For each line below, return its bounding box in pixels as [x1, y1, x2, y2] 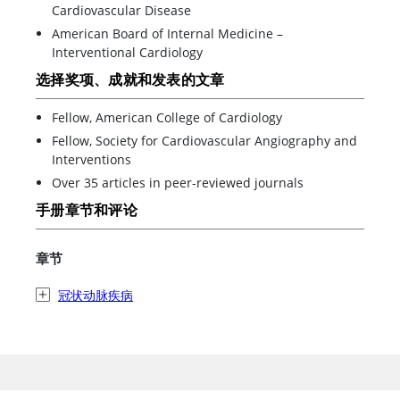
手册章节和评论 [36, 199, 137, 220]
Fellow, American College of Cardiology [52, 108, 282, 126]
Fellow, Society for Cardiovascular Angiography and [52, 131, 357, 149]
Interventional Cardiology [52, 43, 203, 61]
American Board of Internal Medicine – [52, 24, 283, 42]
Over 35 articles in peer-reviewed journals [52, 173, 304, 191]
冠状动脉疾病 [58, 286, 133, 304]
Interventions [52, 150, 131, 168]
